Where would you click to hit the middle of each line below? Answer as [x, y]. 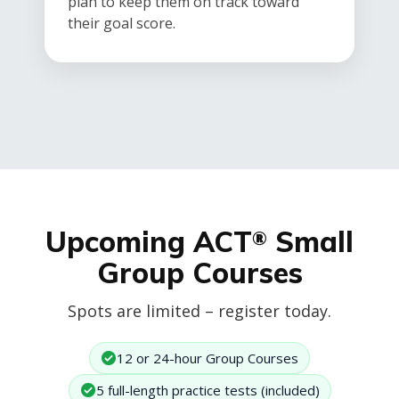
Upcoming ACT [149, 242]
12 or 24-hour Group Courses [208, 358]
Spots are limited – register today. [199, 311]
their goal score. [122, 24]
